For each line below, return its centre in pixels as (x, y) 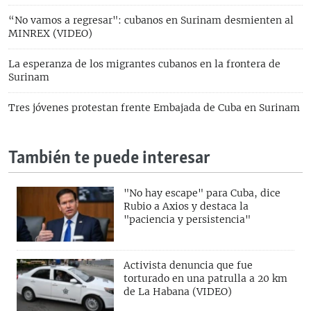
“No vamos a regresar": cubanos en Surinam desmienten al (151, 20)
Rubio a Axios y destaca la (186, 207)
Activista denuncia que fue (188, 265)
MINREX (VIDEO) (50, 34)
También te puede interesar (109, 159)
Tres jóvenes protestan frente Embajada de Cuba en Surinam (154, 108)
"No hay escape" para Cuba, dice (202, 193)
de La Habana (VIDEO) (178, 291)
